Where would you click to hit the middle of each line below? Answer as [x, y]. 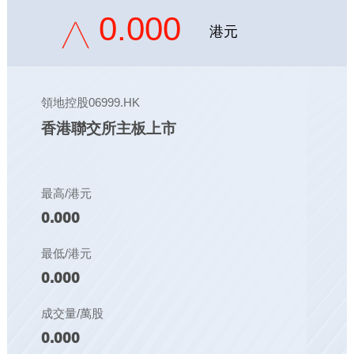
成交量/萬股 [72, 313]
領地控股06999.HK [90, 102]
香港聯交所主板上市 [108, 128]
